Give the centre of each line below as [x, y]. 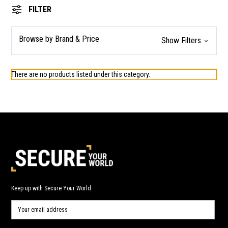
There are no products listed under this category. [81, 74]
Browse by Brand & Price [59, 39]
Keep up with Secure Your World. [52, 188]
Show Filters [182, 40]
